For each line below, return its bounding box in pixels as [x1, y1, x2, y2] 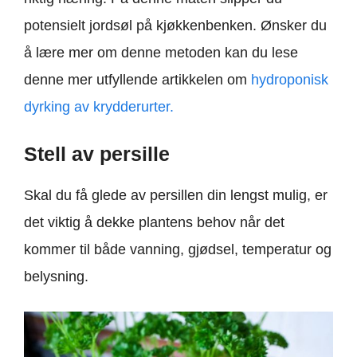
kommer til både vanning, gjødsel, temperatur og [24, 241, 331, 258]
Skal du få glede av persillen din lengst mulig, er [24, 187, 328, 204]
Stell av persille [24, 143, 170, 166]
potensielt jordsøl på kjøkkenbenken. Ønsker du [24, 18, 327, 34]
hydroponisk [251, 72, 328, 88]
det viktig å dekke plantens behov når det [24, 214, 284, 231]
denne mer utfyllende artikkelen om [24, 72, 251, 88]
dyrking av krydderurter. [24, 99, 174, 116]
